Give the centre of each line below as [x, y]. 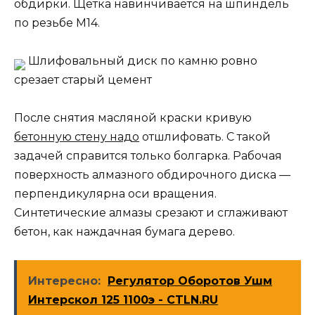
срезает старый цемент [83, 80]
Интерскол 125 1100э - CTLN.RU [123, 300]
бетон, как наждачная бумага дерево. [124, 232]
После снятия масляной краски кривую [133, 118]
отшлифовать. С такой [205, 137]
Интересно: [64, 281]
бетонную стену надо [77, 137]
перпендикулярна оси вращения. [115, 194]
